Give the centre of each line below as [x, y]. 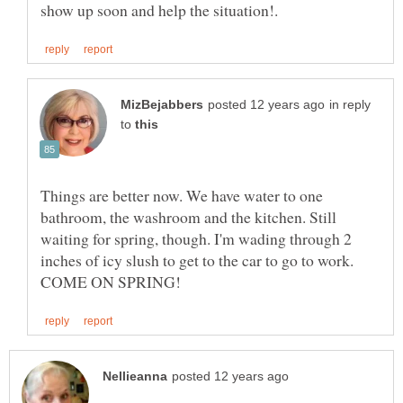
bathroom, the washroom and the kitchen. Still [188, 216]
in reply [350, 104]
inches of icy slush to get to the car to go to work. [197, 260]
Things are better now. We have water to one [182, 195]
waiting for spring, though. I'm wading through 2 [196, 238]
